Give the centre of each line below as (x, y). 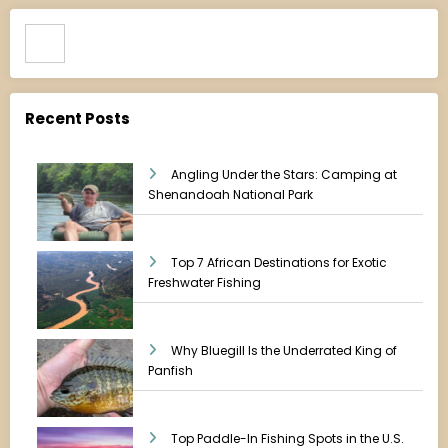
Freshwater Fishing (204, 282)
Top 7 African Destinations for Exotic (279, 262)
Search (53, 34)
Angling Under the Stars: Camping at (284, 174)
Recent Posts (77, 119)
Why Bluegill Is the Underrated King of (284, 350)
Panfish (170, 370)
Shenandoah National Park (230, 194)
